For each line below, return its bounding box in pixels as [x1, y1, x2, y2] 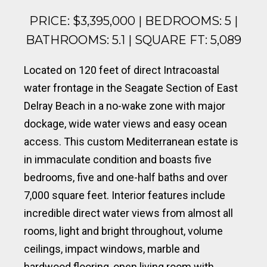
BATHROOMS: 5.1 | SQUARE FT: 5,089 [26, 32, 241, 47]
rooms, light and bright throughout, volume [24, 224, 223, 237]
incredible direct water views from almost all [24, 206, 233, 219]
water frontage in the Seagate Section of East [24, 81, 238, 94]
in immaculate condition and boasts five [24, 153, 212, 166]
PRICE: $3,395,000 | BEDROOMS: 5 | [29, 13, 238, 28]
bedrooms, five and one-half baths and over [24, 170, 228, 184]
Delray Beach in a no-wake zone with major [24, 99, 225, 112]
